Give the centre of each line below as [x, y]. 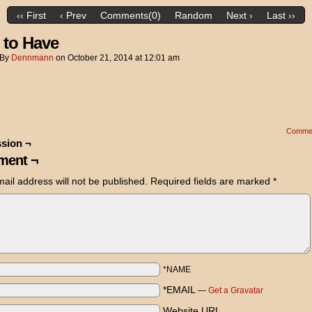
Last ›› [281, 16]
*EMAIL [179, 290]
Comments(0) [131, 16]
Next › [240, 16]
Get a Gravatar [236, 290]
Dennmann [32, 58]
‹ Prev [73, 16]
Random [194, 16]
